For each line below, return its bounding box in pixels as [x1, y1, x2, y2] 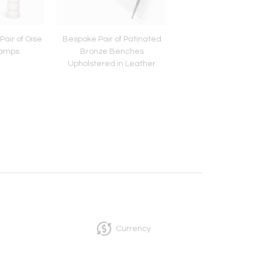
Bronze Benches [80, 47, 144, 56]
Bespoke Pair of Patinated [62, 35, 161, 43]
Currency [116, 224, 151, 233]
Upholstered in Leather [68, 59, 156, 68]
